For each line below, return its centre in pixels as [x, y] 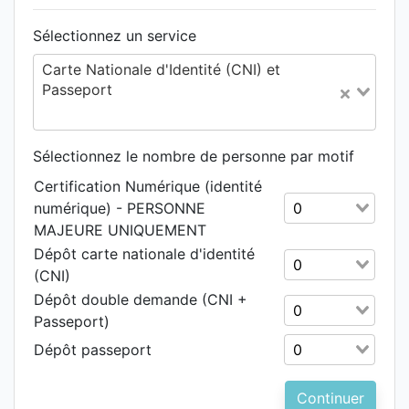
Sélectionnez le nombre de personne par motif [194, 157]
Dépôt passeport [93, 350]
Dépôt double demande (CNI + [141, 300]
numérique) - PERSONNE [120, 209]
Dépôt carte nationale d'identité [144, 254]
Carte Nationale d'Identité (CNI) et [161, 70]
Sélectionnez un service [115, 36]
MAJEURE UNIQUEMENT [120, 231]
